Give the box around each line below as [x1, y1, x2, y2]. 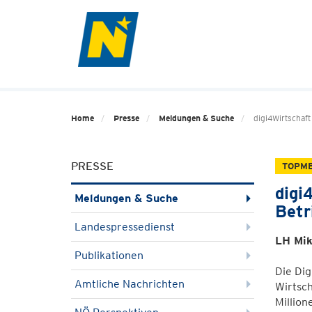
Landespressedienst [75, 220, 175, 233]
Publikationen [75, 249, 143, 262]
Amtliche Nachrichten [75, 277, 185, 290]
